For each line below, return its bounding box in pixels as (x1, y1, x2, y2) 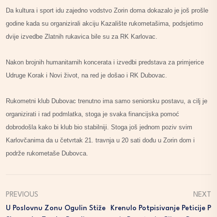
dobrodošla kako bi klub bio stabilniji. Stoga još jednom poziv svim (6, 124, 192, 131)
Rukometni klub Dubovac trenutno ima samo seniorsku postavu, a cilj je (6, 97, 207, 105)
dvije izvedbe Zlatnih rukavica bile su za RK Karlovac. (6, 33, 157, 41)
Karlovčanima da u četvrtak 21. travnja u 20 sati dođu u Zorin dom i (6, 137, 195, 144)
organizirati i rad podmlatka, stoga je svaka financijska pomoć (6, 110, 179, 118)
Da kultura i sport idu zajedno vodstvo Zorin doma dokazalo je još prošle (6, 7, 208, 15)
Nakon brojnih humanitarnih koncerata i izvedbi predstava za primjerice (6, 59, 204, 66)
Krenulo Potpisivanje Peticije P (110, 205, 211, 213)
